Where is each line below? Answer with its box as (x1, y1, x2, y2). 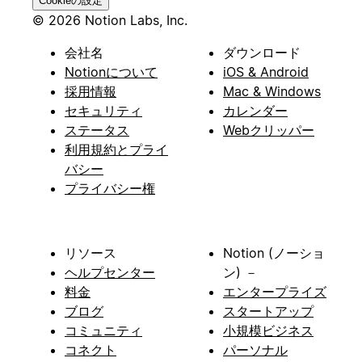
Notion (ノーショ (223, 244, 325, 261)
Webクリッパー (223, 121, 314, 138)
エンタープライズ (223, 283, 326, 300)
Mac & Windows (223, 82, 321, 99)
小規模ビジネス (223, 322, 314, 339)
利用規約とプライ (65, 141, 168, 158)
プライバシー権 (65, 179, 155, 196)
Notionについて (65, 63, 158, 80)
